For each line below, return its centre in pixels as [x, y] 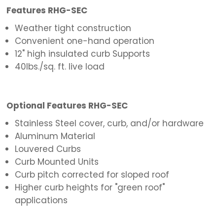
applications [41, 201]
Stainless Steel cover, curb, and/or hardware [109, 124]
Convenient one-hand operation [84, 41]
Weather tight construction [73, 28]
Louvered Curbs [48, 149]
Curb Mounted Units [56, 162]
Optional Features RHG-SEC [67, 106]
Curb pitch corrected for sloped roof [92, 175]
